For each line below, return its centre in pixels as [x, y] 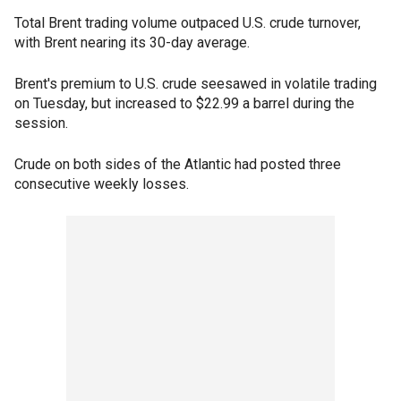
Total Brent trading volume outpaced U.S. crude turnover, [188, 23]
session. [41, 124]
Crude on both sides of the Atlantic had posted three [178, 165]
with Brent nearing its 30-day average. [132, 43]
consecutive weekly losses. [102, 184]
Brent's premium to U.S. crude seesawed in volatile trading [196, 84]
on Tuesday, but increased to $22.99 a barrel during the [184, 104]
